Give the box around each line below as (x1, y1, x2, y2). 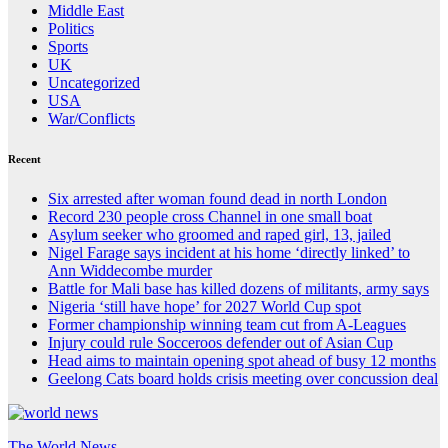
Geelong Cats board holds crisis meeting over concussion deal (48, 369, 438, 387)
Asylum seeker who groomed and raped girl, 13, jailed (48, 225, 391, 243)
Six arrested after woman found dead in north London (48, 189, 387, 207)
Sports (48, 37, 88, 55)
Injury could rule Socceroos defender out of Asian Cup (48, 333, 393, 351)
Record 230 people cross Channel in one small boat (48, 207, 372, 225)
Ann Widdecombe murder (48, 261, 212, 279)
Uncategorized (48, 73, 140, 91)
